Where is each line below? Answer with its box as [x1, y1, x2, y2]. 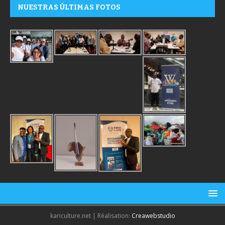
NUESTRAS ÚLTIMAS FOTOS [18, 3, 121, 12]
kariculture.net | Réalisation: [50, 211, 132, 220]
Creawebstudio [131, 211, 175, 220]
